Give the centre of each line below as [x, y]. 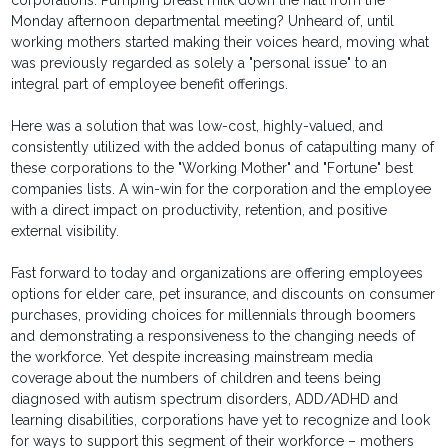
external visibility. [65, 231]
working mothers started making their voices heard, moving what [220, 42]
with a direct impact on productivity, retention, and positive [199, 210]
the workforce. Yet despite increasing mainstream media [192, 357]
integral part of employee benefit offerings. [150, 84]
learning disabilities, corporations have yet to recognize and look [221, 420]
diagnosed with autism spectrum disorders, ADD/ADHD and [205, 399]
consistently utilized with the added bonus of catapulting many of [223, 147]
